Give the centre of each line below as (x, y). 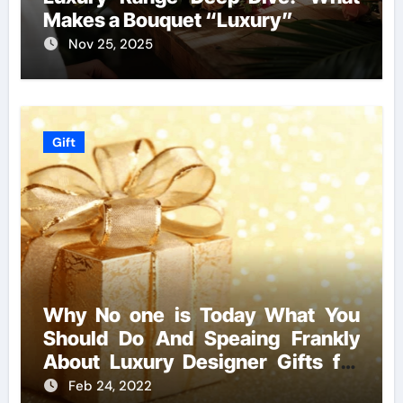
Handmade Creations (140, 385)
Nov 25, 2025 (110, 45)
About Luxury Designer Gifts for (201, 362)
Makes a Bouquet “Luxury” (168, 20)
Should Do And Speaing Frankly (201, 339)
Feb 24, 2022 (110, 386)
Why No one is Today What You (201, 315)
